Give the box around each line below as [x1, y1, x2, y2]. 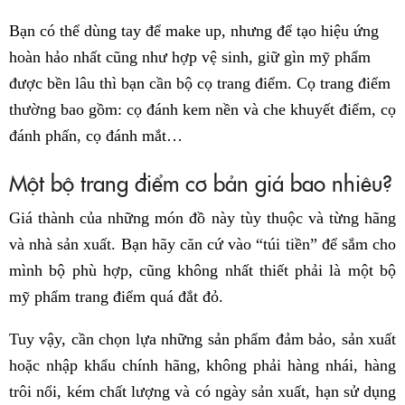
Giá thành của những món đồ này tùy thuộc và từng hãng [9, 209, 396, 228]
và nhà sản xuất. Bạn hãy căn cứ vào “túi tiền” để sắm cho [9, 235, 396, 254]
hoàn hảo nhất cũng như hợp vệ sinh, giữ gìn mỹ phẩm [9, 48, 371, 67]
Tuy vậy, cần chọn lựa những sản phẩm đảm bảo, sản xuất [9, 330, 396, 349]
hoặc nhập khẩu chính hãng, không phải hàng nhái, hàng [9, 356, 396, 375]
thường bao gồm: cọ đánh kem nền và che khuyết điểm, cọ [9, 100, 396, 119]
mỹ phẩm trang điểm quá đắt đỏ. [9, 287, 223, 306]
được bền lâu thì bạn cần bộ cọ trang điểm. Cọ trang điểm [9, 74, 391, 93]
